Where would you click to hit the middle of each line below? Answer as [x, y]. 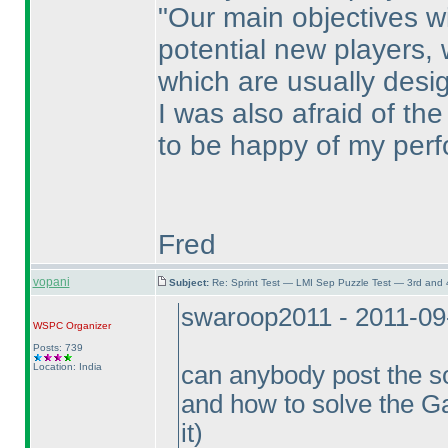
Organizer [86, 325]
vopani [51, 282]
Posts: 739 [57, 347]
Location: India [67, 366]
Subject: [190, 282]
